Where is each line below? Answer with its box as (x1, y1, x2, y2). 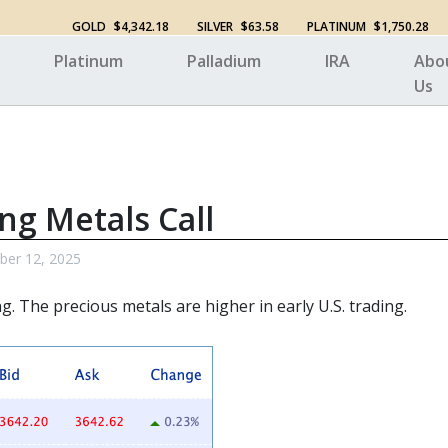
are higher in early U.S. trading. (172, 295, 407, 317)
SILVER (196, 17, 236, 35)
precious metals (53, 295, 172, 317)
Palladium (187, 49, 261, 72)
